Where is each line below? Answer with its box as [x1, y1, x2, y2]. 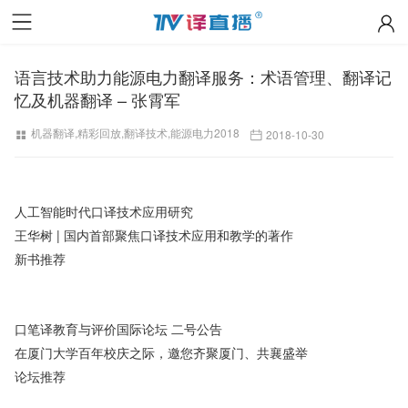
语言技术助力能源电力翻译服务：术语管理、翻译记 [15, 65, 393, 88]
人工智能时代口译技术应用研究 [15, 201, 194, 220]
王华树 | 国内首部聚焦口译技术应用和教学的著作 [15, 225, 294, 244]
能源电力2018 [170, 125, 240, 140]
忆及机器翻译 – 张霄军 [15, 87, 181, 111]
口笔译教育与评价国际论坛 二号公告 [15, 319, 223, 338]
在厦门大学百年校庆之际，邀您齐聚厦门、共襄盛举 [15, 342, 309, 362]
